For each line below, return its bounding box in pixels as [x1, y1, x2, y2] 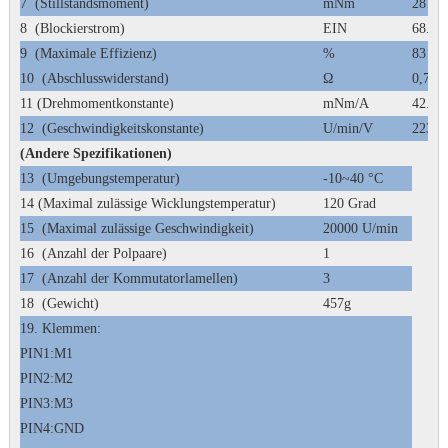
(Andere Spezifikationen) [19, 146, 172, 161]
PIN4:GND [19, 421, 84, 436]
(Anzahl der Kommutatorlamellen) [41, 271, 238, 286]
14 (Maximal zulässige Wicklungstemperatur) [19, 196, 276, 211]
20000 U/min [322, 221, 398, 236]
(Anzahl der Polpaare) [41, 246, 167, 261]
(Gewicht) [41, 296, 99, 311]
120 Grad [322, 196, 376, 211]
